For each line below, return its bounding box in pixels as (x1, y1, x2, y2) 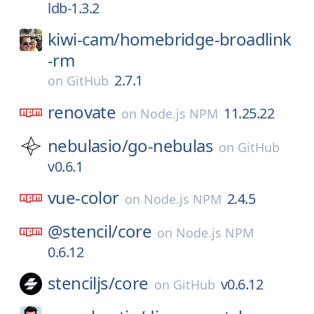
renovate (48, 100, 116, 123)
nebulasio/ (48, 134, 128, 157)
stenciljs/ (48, 271, 114, 294)
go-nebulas (128, 134, 213, 157)
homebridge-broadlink (119, 27, 292, 50)
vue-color (48, 186, 119, 209)
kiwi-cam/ (48, 27, 120, 50)
